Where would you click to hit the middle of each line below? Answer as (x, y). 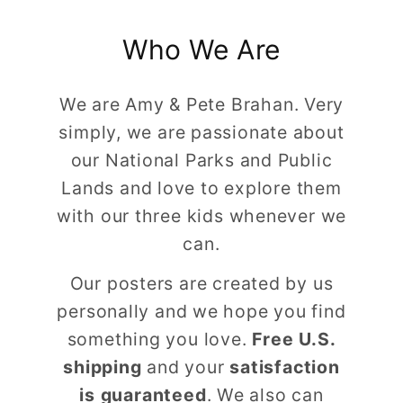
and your (186, 367)
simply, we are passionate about (201, 132)
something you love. (160, 339)
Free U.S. (294, 339)
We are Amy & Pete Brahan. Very (201, 104)
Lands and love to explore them (201, 188)
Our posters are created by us (201, 283)
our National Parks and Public (201, 160)
